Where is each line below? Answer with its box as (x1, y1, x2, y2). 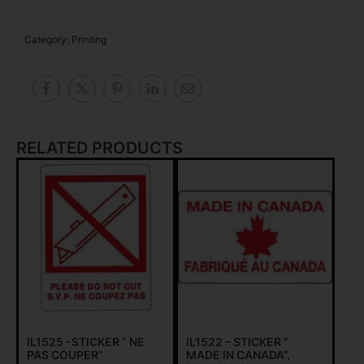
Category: (24, 32, 69, 45)
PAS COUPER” (27, 348, 103, 362)
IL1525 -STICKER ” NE (27, 335, 145, 349)
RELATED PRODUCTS (16, 138, 183, 158)
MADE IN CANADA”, (185, 348, 290, 362)
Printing (71, 32, 106, 45)
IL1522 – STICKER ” (185, 335, 288, 349)
